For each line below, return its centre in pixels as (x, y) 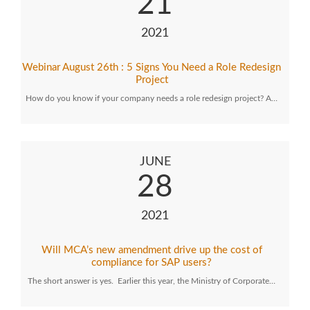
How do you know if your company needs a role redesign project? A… (152, 98)
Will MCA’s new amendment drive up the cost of (152, 250)
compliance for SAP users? (152, 263)
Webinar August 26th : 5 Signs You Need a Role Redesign (152, 67)
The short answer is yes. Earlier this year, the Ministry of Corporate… (152, 281)
